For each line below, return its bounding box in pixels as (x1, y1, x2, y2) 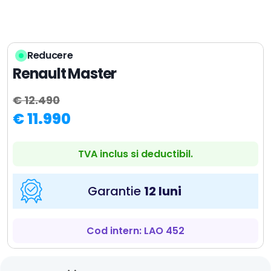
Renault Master (13, 64, 117, 83)
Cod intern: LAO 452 (87, 224, 184, 238)
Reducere (27, 48, 73, 62)
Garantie (88, 183, 144, 200)
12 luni (144, 183, 181, 200)
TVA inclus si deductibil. (78, 147, 193, 161)
